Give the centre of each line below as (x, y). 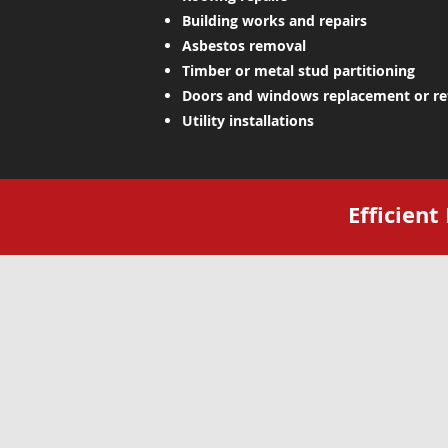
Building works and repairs (274, 20)
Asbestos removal (244, 45)
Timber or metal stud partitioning (298, 70)
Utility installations (248, 120)
